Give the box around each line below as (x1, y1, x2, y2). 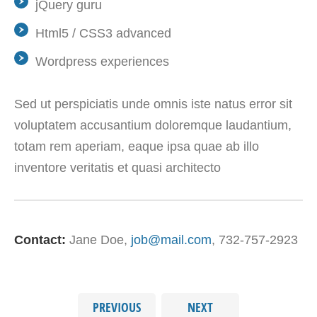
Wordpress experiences (35, 54, 169, 69)
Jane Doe (69, 232, 124, 247)
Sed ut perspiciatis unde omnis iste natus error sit (14, 96, 292, 111)
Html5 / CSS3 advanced (35, 25, 171, 40)
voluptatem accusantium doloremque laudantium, (14, 117, 292, 132)
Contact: (14, 232, 66, 247)
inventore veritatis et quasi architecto (14, 160, 221, 175)
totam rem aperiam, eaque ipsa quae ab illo (14, 139, 259, 154)
